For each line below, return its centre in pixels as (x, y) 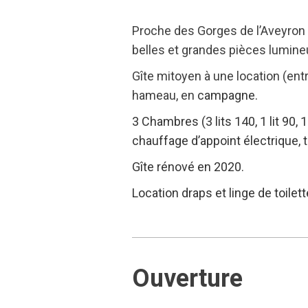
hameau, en (165, 95)
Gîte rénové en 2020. (188, 167)
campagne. (229, 95)
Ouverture (187, 278)
